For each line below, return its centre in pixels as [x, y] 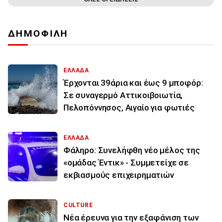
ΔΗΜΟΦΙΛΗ [38, 34]
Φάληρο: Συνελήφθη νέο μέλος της [132, 150]
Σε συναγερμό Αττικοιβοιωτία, [123, 95]
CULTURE [78, 205]
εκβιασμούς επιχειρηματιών [119, 175]
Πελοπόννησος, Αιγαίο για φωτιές [129, 108]
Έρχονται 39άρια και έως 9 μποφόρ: [133, 83]
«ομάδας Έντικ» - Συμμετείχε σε [126, 163]
